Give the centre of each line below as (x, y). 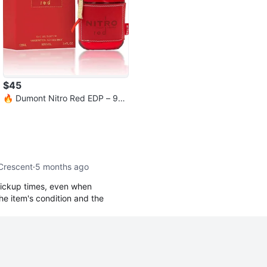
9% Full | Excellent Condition (58, 110)
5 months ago (62, 166)
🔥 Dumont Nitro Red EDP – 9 (61, 98)
